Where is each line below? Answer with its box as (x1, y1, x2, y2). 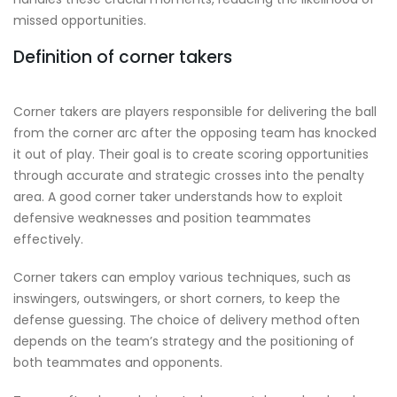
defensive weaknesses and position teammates (13, 209, 311, 228)
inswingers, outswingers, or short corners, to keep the (13, 290, 340, 308)
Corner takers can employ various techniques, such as (13, 269, 351, 287)
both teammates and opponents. (13, 354, 222, 372)
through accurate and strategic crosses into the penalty (13, 167, 364, 185)
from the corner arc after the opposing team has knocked (13, 124, 377, 143)
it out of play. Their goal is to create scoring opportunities (13, 145, 369, 164)
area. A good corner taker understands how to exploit (13, 188, 343, 206)
